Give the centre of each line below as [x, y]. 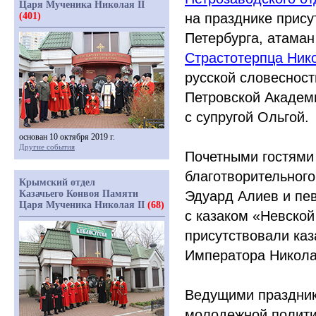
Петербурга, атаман [250, 38]
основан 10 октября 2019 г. [67, 137]
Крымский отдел [57, 182]
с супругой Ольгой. [247, 117]
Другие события [47, 147]
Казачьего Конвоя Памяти [79, 194]
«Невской [284, 216]
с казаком [217, 216]
